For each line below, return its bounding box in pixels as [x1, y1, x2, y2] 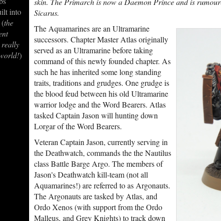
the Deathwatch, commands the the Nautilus [34, 147, 171, 158]
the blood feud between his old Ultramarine [34, 88, 168, 99]
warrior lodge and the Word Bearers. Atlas [34, 99, 166, 110]
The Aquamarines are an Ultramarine [34, 23, 149, 34]
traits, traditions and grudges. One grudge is [34, 77, 169, 88]
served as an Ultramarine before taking [34, 45, 153, 55]
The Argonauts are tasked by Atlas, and [34, 191, 157, 201]
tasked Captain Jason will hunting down [34, 110, 158, 120]
